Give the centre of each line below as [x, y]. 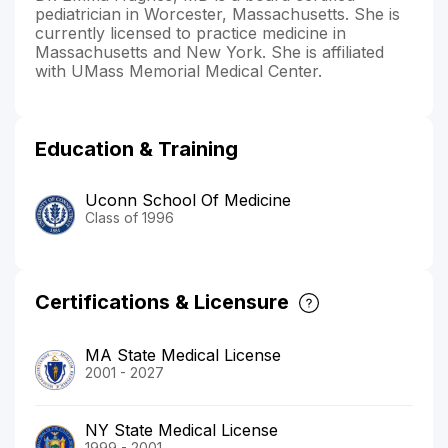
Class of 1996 [129, 217]
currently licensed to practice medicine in [190, 32]
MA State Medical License [183, 355]
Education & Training [136, 148]
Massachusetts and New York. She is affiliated [209, 51]
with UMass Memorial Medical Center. [178, 70]
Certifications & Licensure [162, 302]
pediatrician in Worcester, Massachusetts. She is [217, 13]
